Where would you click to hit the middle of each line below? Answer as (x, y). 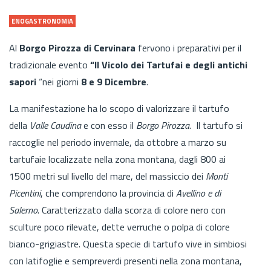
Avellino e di (197, 193)
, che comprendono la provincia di (107, 193)
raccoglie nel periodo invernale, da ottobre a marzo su (118, 142)
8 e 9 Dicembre (114, 81)
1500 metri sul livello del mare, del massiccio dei (107, 176)
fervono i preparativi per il (188, 47)
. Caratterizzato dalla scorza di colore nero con (132, 210)
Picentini (25, 193)
